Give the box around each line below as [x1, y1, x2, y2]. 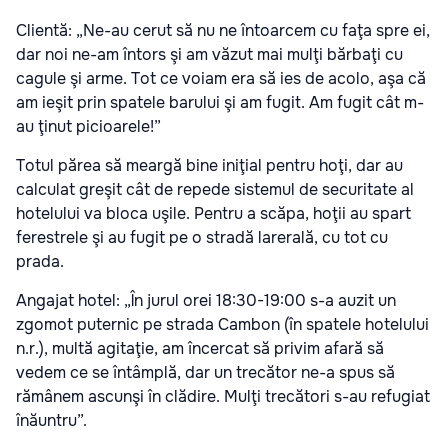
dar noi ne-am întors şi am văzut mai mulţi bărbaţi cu [16, 43, 403, 65]
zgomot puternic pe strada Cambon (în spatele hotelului [16, 313, 429, 335]
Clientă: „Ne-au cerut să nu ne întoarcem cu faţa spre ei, [16, 19, 430, 41]
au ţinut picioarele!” [16, 115, 161, 137]
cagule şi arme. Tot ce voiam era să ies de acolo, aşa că [16, 67, 426, 89]
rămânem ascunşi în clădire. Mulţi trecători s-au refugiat [16, 385, 430, 407]
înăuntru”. [16, 409, 87, 431]
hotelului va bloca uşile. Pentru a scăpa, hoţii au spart [16, 202, 411, 224]
